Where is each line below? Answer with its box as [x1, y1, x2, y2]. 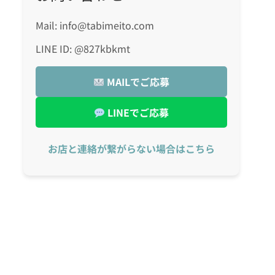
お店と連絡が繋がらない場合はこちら [47, 141, 215, 157]
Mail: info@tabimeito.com [35, 18, 154, 33]
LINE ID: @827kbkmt [35, 41, 130, 56]
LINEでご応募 [104, 105, 169, 120]
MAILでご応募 [104, 74, 169, 90]
